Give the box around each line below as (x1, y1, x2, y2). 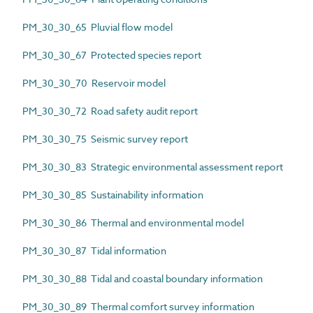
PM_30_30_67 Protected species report (22, 48, 201, 61)
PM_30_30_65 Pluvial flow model (22, 20, 173, 34)
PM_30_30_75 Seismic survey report (22, 132, 188, 145)
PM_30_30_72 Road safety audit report (22, 104, 198, 117)
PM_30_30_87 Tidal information (22, 244, 166, 257)
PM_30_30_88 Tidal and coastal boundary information (22, 272, 263, 285)
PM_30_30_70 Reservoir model (22, 76, 166, 89)
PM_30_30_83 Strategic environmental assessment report (22, 160, 283, 173)
